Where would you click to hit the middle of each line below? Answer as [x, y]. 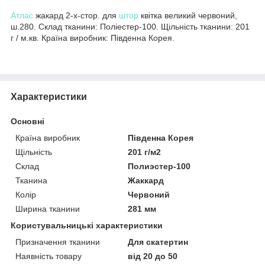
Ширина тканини [48, 209]
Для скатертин [158, 242]
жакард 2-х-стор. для [76, 15]
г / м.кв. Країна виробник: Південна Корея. [93, 38]
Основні [28, 121]
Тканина [31, 180]
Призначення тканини [58, 242]
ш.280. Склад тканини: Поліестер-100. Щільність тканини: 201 [130, 26]
